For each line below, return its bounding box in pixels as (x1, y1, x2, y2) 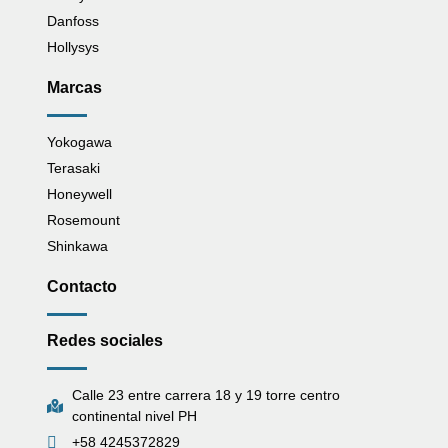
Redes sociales (47, 332, 163, 350)
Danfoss (47, 13, 99, 30)
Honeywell (47, 186, 112, 203)
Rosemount (47, 212, 120, 229)
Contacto (47, 278, 117, 296)
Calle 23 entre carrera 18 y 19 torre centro (72, 387, 340, 404)
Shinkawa (47, 238, 108, 255)
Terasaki (47, 160, 100, 177)
